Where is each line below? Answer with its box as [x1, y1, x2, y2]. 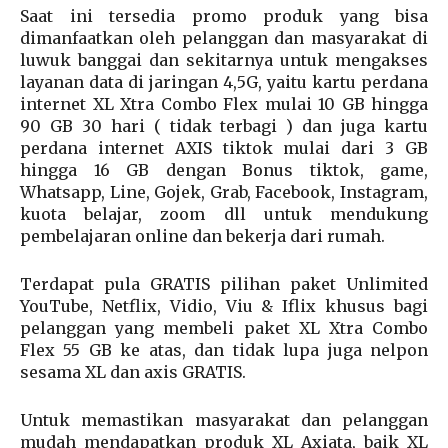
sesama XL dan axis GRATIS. [20, 361, 246, 382]
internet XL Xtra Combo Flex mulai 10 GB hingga [20, 93, 428, 114]
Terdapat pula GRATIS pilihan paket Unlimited [20, 273, 428, 294]
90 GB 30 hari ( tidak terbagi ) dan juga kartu [20, 115, 428, 136]
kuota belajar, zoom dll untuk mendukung [20, 203, 428, 224]
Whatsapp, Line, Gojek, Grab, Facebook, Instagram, [20, 181, 428, 202]
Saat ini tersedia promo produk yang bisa [20, 5, 428, 26]
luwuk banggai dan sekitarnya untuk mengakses [20, 49, 428, 70]
